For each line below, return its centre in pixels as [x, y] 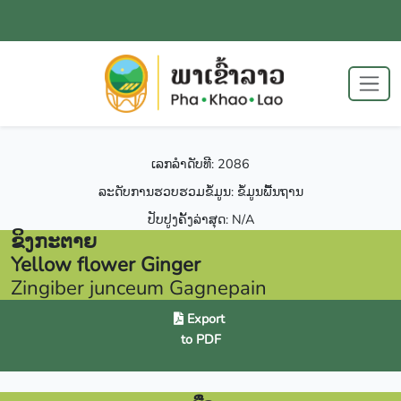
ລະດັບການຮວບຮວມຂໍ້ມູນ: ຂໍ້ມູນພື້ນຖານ [200, 191]
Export [207, 318]
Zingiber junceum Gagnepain [139, 287]
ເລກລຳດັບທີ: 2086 [200, 163]
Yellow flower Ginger [106, 264]
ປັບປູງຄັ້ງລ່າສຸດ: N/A [200, 219]
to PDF [200, 339]
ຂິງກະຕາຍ [54, 241]
